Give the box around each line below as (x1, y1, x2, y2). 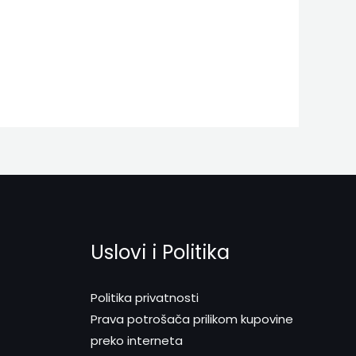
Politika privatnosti (90, 288, 199, 306)
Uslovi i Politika (90, 238, 230, 267)
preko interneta (90, 331, 183, 349)
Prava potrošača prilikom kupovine (90, 310, 293, 327)
